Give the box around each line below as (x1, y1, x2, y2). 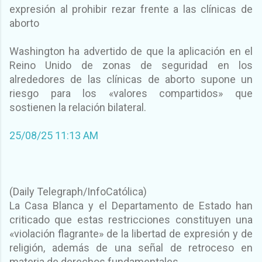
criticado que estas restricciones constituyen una (9, 213, 253, 226)
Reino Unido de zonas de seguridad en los (9, 58, 253, 71)
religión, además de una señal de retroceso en (9, 241, 253, 254)
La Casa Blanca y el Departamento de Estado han (9, 199, 253, 212)
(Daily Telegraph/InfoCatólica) (9, 185, 149, 198)
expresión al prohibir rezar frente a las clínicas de (9, 2, 253, 15)
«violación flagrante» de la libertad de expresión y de (9, 227, 253, 240)
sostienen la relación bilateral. (9, 101, 146, 113)
